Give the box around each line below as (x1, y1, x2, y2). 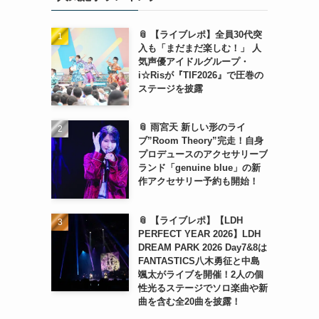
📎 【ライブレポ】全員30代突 (137, 29, 262, 40)
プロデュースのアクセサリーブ (137, 149, 268, 160)
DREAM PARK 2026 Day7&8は (137, 241, 267, 253)
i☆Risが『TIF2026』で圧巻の (137, 70, 263, 80)
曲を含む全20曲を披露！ (137, 296, 241, 307)
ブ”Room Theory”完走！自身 (137, 135, 263, 147)
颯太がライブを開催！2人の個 (137, 268, 263, 280)
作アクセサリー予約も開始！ (137, 176, 258, 187)
